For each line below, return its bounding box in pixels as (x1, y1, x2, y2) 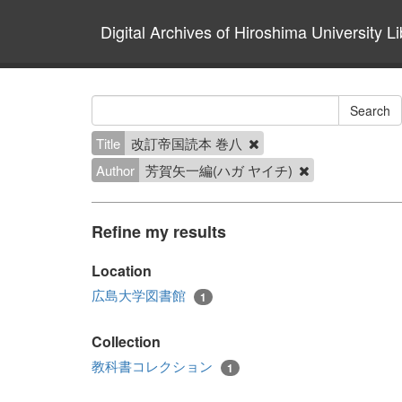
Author (96, 161, 135, 179)
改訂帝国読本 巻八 (131, 134, 246, 153)
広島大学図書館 (92, 285, 189, 304)
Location (92, 260, 152, 281)
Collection (92, 331, 161, 353)
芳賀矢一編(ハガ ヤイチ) (145, 161, 296, 179)
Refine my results (92, 220, 226, 243)
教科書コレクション (92, 356, 216, 376)
